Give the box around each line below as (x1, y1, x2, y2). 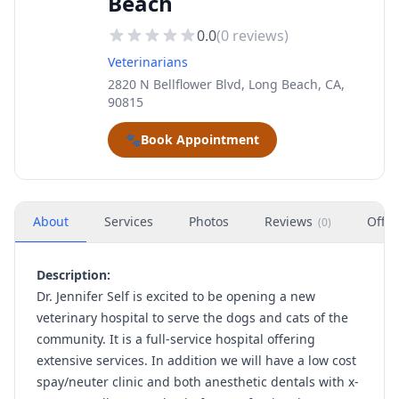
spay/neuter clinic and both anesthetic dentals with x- (37, 373, 359, 390)
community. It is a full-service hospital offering (37, 330, 315, 347)
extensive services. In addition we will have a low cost (37, 352, 356, 369)
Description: (37, 266, 110, 283)
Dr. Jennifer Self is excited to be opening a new (37, 288, 315, 305)
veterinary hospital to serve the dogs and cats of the (37, 309, 348, 326)
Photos (189, 213, 229, 230)
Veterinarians (108, 53, 188, 70)
